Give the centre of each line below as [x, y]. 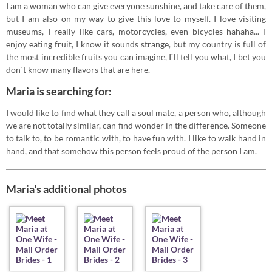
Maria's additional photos [66, 189]
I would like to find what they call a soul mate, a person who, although [136, 113]
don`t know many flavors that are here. [78, 70]
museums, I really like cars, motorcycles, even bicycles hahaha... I [136, 32]
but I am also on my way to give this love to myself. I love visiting [136, 19]
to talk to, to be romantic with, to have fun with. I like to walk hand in [136, 138]
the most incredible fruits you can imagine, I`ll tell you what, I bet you [136, 57]
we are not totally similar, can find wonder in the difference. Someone [136, 126]
